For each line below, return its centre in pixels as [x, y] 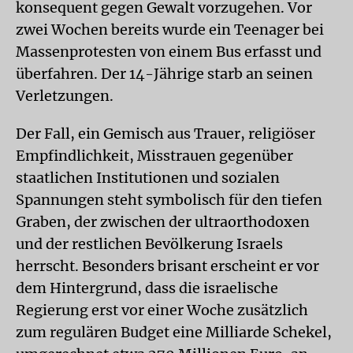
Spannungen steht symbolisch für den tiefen [169, 200]
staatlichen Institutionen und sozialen [148, 178]
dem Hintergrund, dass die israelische [147, 288]
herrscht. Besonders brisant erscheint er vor [167, 266]
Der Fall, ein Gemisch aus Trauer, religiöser [165, 134]
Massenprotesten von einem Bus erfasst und [169, 52]
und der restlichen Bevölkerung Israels [149, 244]
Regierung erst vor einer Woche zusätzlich [162, 310]
